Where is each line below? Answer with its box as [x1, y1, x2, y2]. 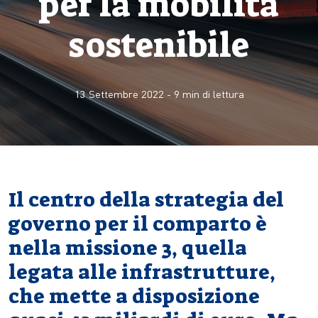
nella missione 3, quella [9, 235, 247, 261]
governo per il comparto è [9, 211, 267, 237]
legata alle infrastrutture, [9, 259, 275, 285]
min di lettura [179, 87, 244, 100]
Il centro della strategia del [9, 187, 284, 213]
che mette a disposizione [9, 283, 260, 309]
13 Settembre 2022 [74, 87, 164, 100]
